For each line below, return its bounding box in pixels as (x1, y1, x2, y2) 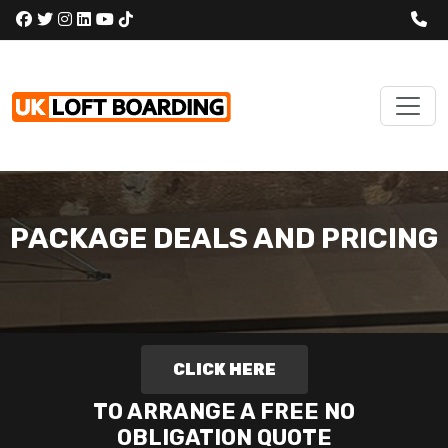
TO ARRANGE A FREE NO (93, 399, 355, 424)
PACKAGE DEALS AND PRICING (10, 221, 438, 255)
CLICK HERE (172, 360, 276, 379)
